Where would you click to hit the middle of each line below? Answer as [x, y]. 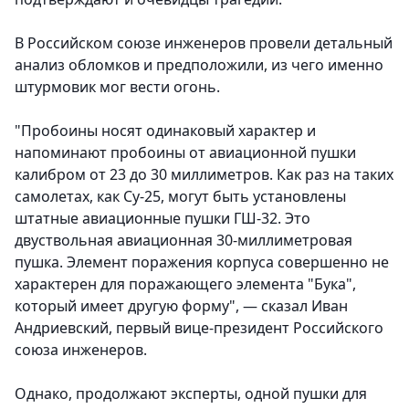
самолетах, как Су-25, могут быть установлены [180, 197]
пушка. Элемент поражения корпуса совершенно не [202, 262]
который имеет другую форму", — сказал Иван [181, 306]
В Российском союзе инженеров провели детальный [204, 43]
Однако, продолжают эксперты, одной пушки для [191, 394]
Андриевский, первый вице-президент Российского [199, 328]
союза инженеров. [81, 350]
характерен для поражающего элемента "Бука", [185, 284]
